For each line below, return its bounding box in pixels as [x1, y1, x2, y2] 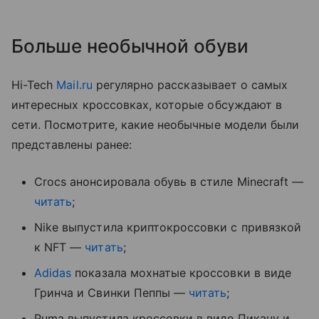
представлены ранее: [11, 137, 132, 152]
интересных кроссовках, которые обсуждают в [11, 97, 283, 112]
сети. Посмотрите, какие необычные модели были [11, 117, 300, 132]
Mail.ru [56, 77, 93, 92]
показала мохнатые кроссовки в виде [71, 265, 291, 280]
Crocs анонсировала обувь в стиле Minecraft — [34, 174, 304, 189]
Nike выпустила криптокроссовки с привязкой [34, 219, 302, 234]
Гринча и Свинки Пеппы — [34, 285, 189, 300]
